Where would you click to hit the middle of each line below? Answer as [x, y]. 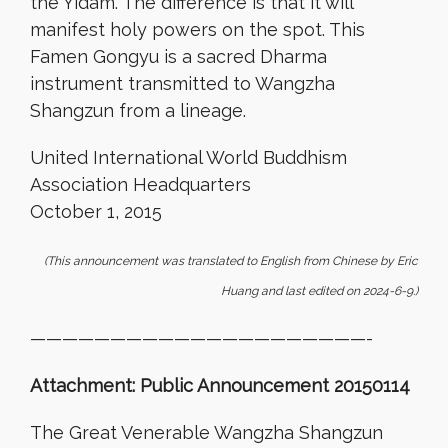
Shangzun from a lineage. [138, 110]
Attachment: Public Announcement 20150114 [220, 385]
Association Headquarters [140, 184]
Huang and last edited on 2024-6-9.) [319, 291]
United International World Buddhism [188, 157]
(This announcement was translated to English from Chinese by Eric [231, 261]
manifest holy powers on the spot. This [197, 29]
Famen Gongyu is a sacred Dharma [178, 56]
